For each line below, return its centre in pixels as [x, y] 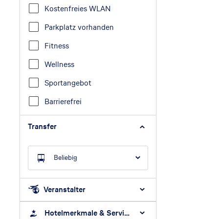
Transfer [42, 126]
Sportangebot [68, 83]
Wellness [59, 64]
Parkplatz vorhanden [79, 27]
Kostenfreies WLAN [78, 8]
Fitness [57, 45]
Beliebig [66, 157]
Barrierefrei [63, 101]
